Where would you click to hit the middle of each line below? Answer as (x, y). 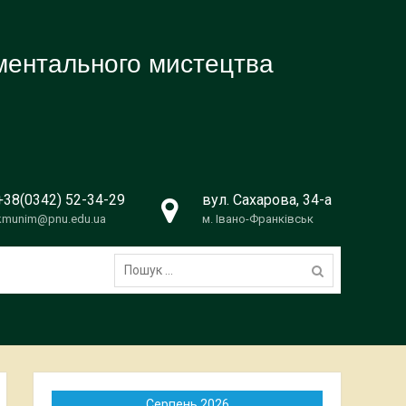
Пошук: (134, 255)
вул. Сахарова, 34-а (267, 200)
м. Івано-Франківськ (258, 219)
